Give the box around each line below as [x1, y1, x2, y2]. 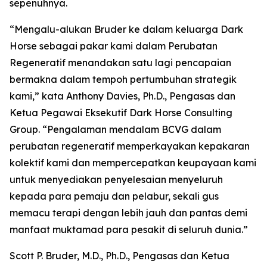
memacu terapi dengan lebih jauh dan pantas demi [10, 207, 247, 219]
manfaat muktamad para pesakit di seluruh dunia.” [10, 223, 248, 235]
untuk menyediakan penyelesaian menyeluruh [10, 173, 223, 185]
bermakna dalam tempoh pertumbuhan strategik [10, 73, 237, 85]
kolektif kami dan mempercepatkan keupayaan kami [10, 157, 256, 169]
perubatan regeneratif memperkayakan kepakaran [10, 140, 250, 152]
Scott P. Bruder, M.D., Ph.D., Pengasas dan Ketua [10, 250, 229, 262]
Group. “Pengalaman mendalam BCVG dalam [10, 123, 221, 135]
